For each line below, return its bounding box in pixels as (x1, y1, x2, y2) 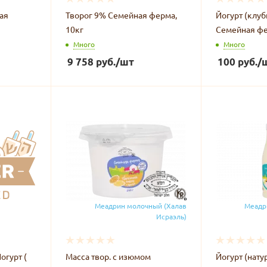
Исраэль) (156, 211, 187, 221)
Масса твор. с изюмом (66, 250, 151, 262)
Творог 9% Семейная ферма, (66, 9, 177, 20)
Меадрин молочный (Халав (94, 200, 187, 210)
